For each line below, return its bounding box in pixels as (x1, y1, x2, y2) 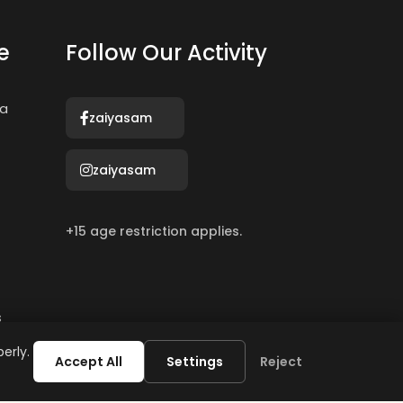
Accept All (55, 353, 122, 371)
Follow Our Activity (66, 38, 267, 67)
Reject (260, 353, 302, 371)
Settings (166, 353, 223, 371)
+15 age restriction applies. (66, 222, 242, 240)
